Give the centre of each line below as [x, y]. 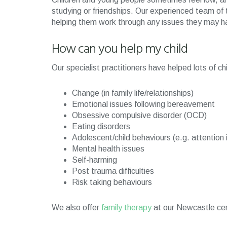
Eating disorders [101, 126]
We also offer [77, 207]
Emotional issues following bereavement [143, 104]
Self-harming [94, 160]
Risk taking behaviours [112, 182]
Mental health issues [108, 149]
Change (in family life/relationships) [133, 93]
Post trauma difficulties [113, 171]
